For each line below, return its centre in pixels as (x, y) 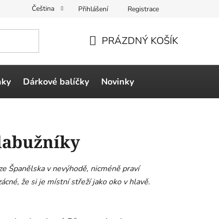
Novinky (118, 81)
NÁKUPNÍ (111, 52)
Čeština (44, 9)
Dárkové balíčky (56, 81)
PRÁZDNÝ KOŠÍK (140, 41)
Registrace (143, 9)
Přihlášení (93, 9)
